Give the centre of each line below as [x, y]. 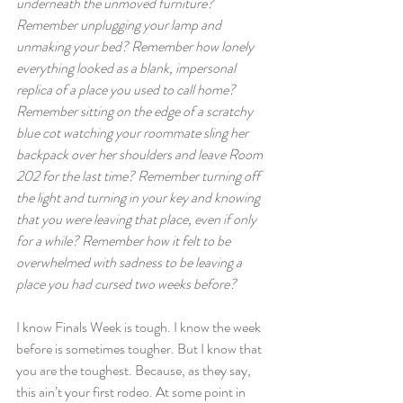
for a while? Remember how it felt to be [125, 241]
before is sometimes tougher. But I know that [140, 349]
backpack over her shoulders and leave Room [141, 154]
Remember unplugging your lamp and [120, 25]
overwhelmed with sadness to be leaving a [130, 262]
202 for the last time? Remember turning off [139, 176]
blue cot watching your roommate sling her [134, 133]
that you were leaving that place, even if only [138, 219]
